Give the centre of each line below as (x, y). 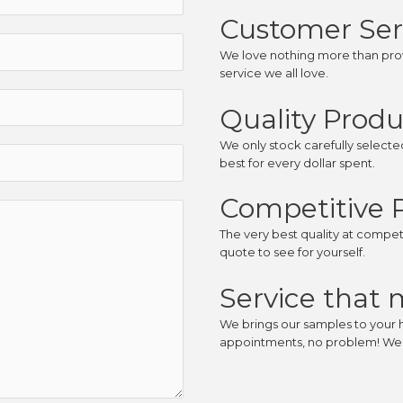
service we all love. (274, 72)
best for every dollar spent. (297, 162)
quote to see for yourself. (292, 252)
